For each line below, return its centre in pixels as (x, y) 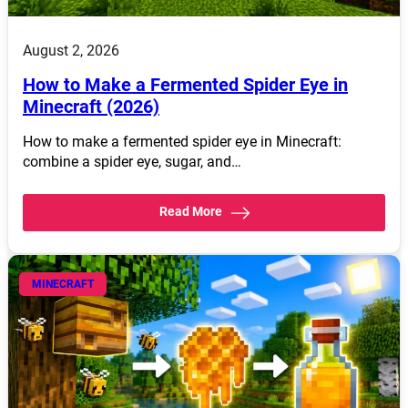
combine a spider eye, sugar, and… (132, 162)
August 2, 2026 (71, 51)
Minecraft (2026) (91, 107)
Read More (190, 212)
